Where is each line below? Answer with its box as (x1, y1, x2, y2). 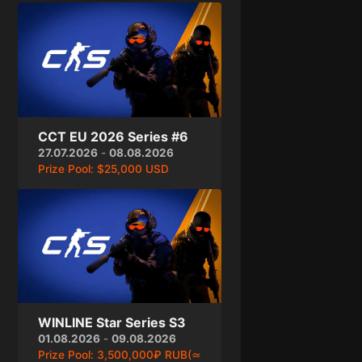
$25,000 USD (96, 162, 169, 175)
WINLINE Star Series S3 (37, 314, 186, 331)
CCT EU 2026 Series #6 (37, 128, 188, 145)
